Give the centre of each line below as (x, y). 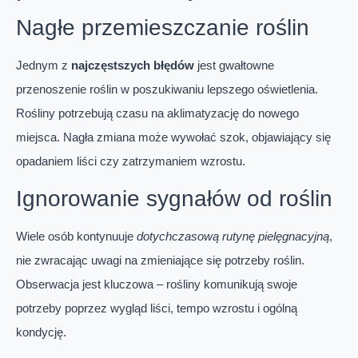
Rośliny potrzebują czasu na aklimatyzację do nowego (157, 113)
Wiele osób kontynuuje (76, 236)
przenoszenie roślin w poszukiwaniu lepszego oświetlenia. (167, 89)
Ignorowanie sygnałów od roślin (174, 198)
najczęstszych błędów (133, 66)
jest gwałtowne (234, 66)
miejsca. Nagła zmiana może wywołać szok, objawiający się (173, 137)
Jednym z (44, 66)
